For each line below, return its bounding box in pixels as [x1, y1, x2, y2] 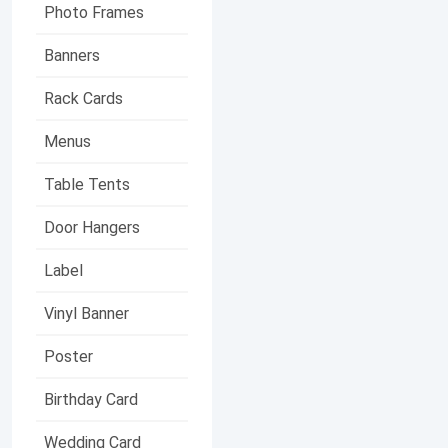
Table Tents [44, 174, 130, 194]
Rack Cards [44, 88, 123, 108]
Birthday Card [44, 389, 138, 409]
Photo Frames [44, 2, 144, 22]
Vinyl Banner [44, 303, 129, 323]
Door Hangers [44, 217, 140, 237]
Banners [44, 45, 100, 65]
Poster [44, 346, 93, 366]
